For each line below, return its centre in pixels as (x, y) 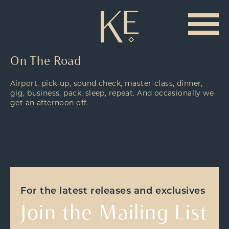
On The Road (46, 61)
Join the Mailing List (114, 212)
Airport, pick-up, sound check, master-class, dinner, (107, 84)
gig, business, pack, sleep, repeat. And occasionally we (112, 94)
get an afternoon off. (49, 104)
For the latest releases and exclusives (113, 191)
